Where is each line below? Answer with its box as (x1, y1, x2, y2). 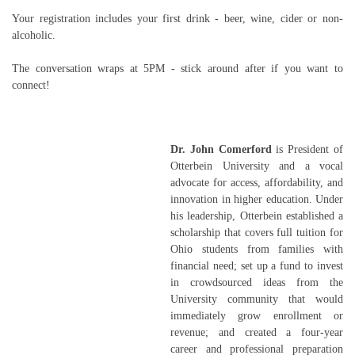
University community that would (170, 293, 343, 306)
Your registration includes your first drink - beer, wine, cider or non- (12, 13, 343, 25)
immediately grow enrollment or (170, 310, 343, 323)
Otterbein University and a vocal (170, 160, 343, 173)
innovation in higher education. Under (170, 193, 343, 206)
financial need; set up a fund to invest (170, 260, 343, 273)
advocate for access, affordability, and (170, 177, 343, 189)
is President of (271, 143, 344, 156)
